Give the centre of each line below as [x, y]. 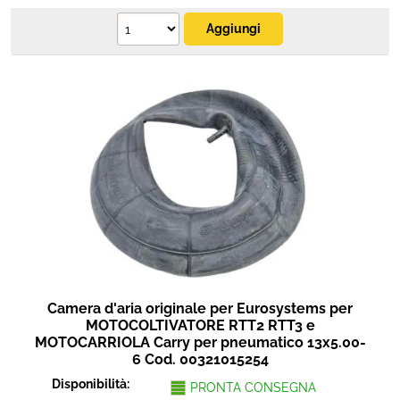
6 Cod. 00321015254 [200, 359]
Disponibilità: [92, 384]
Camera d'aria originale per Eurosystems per [200, 308]
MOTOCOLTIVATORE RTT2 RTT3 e [200, 325]
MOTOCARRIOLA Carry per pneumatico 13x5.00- [200, 342]
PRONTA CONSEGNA [253, 387]
